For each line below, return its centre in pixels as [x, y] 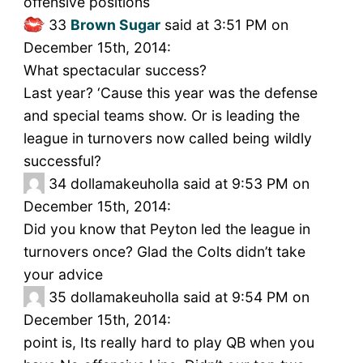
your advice [63, 275]
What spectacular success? [115, 70]
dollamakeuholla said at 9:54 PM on [190, 297]
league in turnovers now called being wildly [167, 139]
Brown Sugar [115, 25]
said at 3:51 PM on [224, 25]
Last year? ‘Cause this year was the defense [170, 93]
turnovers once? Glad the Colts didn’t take [164, 252]
